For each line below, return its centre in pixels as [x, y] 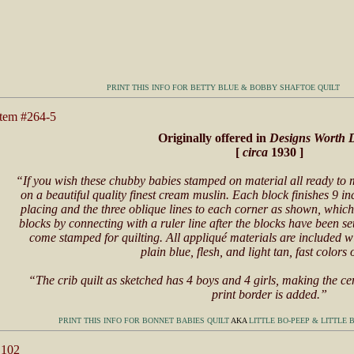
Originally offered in [214, 138]
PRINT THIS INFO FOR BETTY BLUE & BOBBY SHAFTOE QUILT [223, 87]
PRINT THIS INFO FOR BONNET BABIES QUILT [143, 320]
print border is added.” [269, 294]
